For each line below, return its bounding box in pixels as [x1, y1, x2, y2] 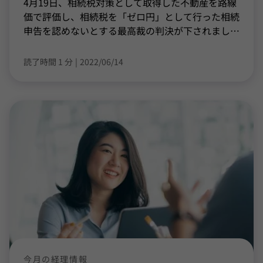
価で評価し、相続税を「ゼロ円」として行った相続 [23, 9, 240, 23]
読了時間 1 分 [23, 56, 73, 68]
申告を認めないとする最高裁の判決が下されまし [23, 23, 230, 38]
